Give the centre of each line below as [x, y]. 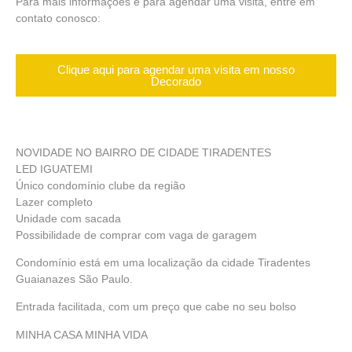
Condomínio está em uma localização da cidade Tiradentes [163, 262]
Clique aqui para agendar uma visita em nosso [176, 69]
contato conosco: [58, 18]
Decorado [176, 81]
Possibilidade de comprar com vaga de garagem [138, 235]
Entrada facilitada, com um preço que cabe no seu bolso [158, 307]
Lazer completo [56, 202]
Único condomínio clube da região [102, 185]
